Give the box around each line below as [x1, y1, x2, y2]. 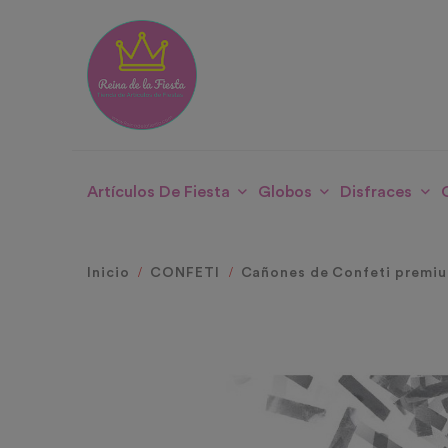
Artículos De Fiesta [87, 184, 230, 201]
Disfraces [340, 184, 413, 201]
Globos [258, 184, 313, 201]
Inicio [87, 266, 130, 281]
